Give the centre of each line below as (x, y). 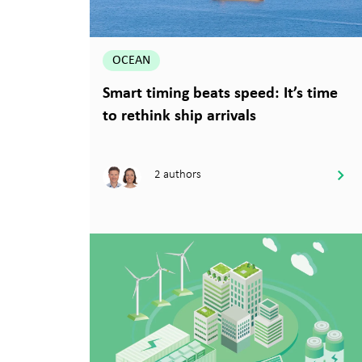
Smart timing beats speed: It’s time (220, 93)
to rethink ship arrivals (179, 116)
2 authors (178, 174)
